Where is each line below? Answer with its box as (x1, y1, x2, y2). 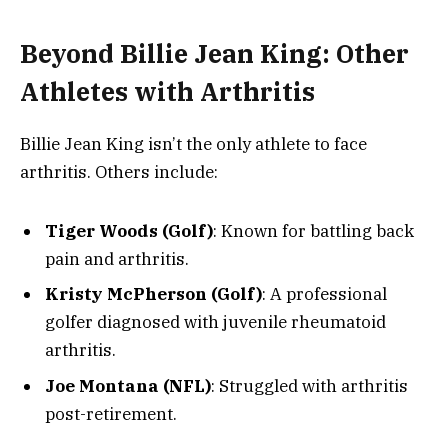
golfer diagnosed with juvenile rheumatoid (45, 311, 386, 334)
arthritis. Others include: (20, 161, 218, 184)
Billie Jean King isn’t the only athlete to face (20, 133, 367, 156)
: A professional (262, 283, 387, 306)
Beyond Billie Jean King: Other (20, 37, 409, 71)
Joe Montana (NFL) (45, 374, 211, 397)
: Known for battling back (213, 219, 414, 242)
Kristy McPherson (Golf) (45, 283, 262, 306)
